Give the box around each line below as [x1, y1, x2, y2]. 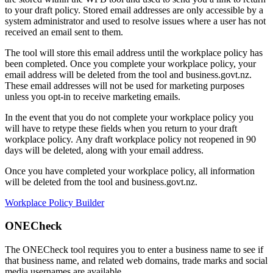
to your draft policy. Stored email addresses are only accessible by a [5, 4, 263, 15]
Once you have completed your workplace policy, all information [5, 165, 255, 176]
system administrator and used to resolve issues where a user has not [5, 15, 266, 26]
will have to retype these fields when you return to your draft [5, 122, 237, 133]
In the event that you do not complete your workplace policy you [5, 112, 253, 122]
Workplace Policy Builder [5, 197, 104, 208]
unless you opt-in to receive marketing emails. [5, 91, 180, 102]
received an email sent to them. [5, 26, 123, 37]
